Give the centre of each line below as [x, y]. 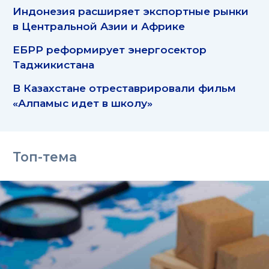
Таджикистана [53, 64]
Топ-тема [45, 156]
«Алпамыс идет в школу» [83, 103]
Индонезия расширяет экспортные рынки [131, 11]
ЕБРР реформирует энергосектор [110, 49]
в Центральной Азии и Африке [99, 26]
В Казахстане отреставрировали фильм [124, 88]
